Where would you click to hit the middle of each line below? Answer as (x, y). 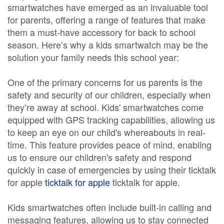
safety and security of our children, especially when (109, 94)
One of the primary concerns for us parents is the (105, 82)
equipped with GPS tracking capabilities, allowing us (111, 119)
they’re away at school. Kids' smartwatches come (105, 107)
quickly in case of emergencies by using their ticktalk (112, 169)
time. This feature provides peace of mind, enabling (109, 144)
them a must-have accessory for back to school (101, 32)
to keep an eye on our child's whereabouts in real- (106, 132)
